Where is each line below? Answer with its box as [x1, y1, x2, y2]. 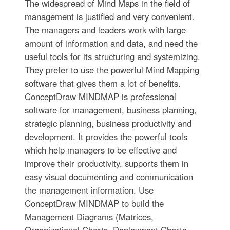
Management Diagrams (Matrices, [24, 210, 154, 223]
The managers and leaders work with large [24, 24, 186, 36]
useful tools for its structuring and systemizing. [24, 50, 200, 63]
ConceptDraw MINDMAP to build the [24, 197, 164, 210]
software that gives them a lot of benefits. [24, 77, 181, 90]
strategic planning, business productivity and [24, 117, 191, 130]
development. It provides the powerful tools [24, 130, 187, 143]
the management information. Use [24, 184, 154, 197]
